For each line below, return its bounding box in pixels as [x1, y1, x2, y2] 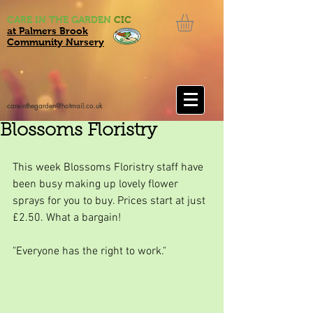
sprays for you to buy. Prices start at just [13, 194, 208, 208]
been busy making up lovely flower [13, 177, 181, 191]
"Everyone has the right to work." [13, 244, 166, 259]
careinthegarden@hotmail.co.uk [7, 99, 103, 110]
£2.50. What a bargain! [13, 210, 121, 225]
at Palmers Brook [7, 25, 88, 36]
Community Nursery [7, 36, 104, 48]
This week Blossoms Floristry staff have [13, 160, 206, 175]
